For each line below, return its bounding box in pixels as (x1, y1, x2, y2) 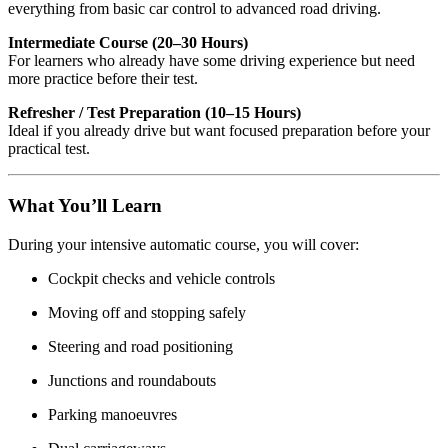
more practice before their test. (8, 70, 198, 88)
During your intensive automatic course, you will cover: (8, 235, 359, 253)
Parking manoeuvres (48, 405, 177, 423)
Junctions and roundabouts (48, 371, 216, 389)
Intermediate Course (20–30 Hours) (8, 34, 248, 52)
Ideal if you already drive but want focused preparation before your (8, 122, 430, 140)
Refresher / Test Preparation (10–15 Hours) (8, 104, 301, 122)
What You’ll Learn (8, 194, 162, 216)
